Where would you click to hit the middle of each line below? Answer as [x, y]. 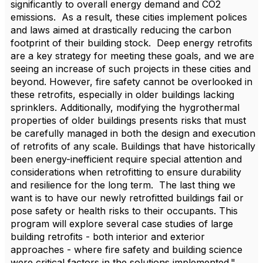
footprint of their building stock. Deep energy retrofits [131, 43]
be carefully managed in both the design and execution [133, 133]
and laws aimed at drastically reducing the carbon [121, 30]
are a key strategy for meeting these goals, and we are [132, 56]
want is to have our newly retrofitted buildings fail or [127, 198]
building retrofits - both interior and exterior [108, 237]
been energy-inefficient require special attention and [126, 159]
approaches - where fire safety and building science [127, 249]
